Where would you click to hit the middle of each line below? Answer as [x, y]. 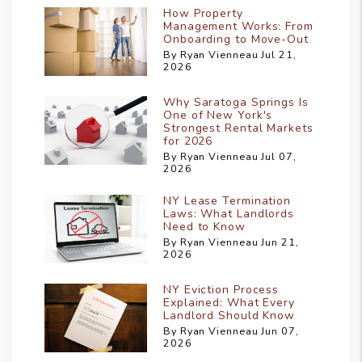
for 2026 [188, 141]
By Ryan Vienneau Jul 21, [230, 55]
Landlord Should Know [229, 316]
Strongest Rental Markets [238, 128]
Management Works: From [238, 27]
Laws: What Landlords [229, 214]
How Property [203, 14]
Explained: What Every [229, 303]
